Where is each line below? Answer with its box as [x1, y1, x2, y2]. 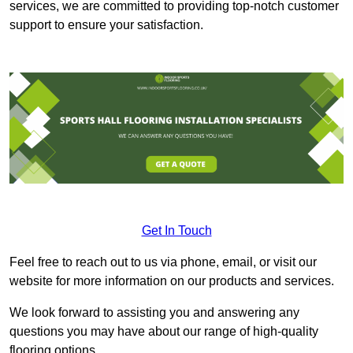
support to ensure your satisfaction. [9, 17, 203, 32]
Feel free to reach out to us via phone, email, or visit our [9, 255, 317, 269]
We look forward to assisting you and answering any [9, 306, 299, 320]
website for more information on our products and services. [9, 274, 334, 288]
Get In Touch [141, 224, 212, 238]
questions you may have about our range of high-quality [9, 325, 318, 339]
